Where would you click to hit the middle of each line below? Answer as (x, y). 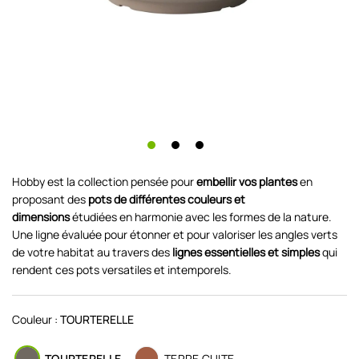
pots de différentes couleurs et (167, 199)
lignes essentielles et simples (246, 252)
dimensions (41, 216)
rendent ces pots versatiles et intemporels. (122, 269)
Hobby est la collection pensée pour (104, 181)
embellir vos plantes (247, 181)
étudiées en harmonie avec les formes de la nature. (201, 216)
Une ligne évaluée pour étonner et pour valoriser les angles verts (175, 234)
